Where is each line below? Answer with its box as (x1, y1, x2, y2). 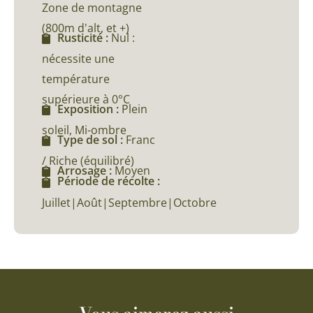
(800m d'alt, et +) (42, 20, 129, 36)
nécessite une (42, 50, 115, 66)
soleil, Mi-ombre (42, 122, 126, 138)
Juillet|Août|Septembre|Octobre (42, 194, 217, 210)
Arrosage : (57, 163, 115, 179)
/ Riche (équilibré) (42, 153, 134, 169)
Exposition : (57, 101, 122, 117)
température (42, 71, 110, 87)
